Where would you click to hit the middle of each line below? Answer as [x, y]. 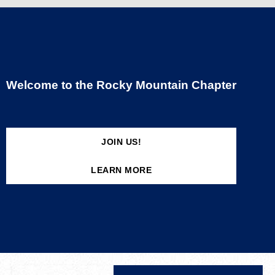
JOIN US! [121, 142]
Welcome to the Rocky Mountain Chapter [121, 85]
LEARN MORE [121, 170]
